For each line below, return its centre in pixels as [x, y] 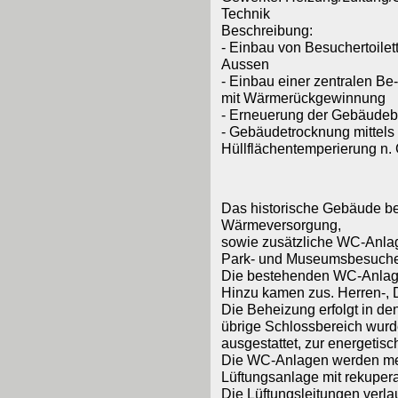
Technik [245, 13]
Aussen [245, 64]
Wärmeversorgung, [281, 225]
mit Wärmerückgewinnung [303, 98]
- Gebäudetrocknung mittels [307, 131]
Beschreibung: [267, 30]
